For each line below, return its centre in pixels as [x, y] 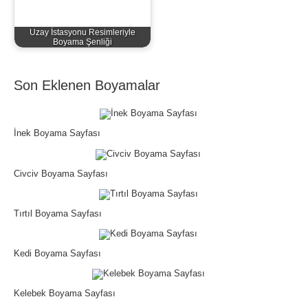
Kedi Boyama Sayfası [57, 253]
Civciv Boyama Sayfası [61, 173]
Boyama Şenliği [82, 42]
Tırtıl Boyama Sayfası [58, 213]
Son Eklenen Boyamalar [87, 86]
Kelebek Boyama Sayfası [65, 294]
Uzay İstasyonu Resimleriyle [82, 32]
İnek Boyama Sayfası [57, 133]
